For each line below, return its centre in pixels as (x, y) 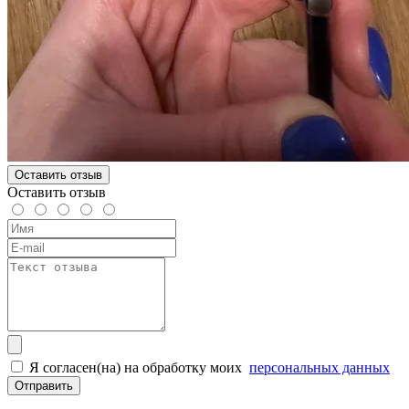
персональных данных (320, 367)
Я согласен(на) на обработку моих (139, 367)
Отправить (44, 385)
